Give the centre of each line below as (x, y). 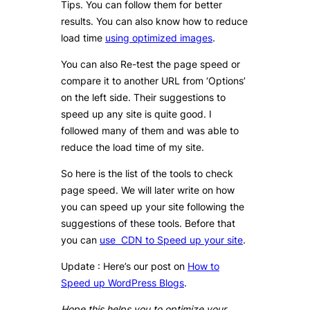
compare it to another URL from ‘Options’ (153, 81)
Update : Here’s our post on (124, 266)
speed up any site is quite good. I (136, 114)
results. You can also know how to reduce (154, 21)
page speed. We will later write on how (148, 190)
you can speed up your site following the (153, 207)
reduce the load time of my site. (133, 147)
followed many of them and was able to (150, 131)
